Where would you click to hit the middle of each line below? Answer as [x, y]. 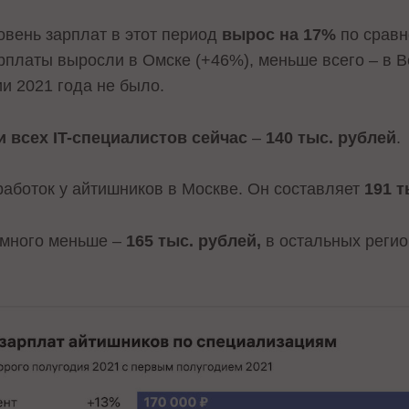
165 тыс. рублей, [194, 241]
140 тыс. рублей [331, 137]
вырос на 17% [279, 34]
